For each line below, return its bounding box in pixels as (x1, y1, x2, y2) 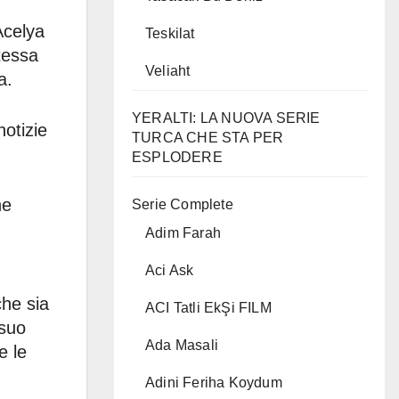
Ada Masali (145, 338, 218, 353)
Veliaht (145, 63, 191, 78)
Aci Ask (145, 263, 194, 278)
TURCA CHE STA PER (132, 130, 284, 145)
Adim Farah (145, 225, 221, 240)
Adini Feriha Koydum (145, 375, 282, 390)
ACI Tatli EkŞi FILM (145, 300, 272, 315)
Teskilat (145, 26, 195, 41)
